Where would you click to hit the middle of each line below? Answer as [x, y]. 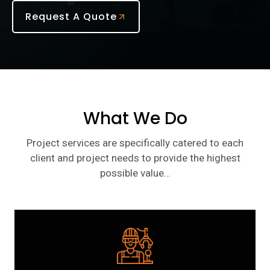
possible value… [135, 173]
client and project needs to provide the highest [135, 158]
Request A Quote [71, 17]
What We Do [135, 118]
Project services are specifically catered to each [135, 143]
